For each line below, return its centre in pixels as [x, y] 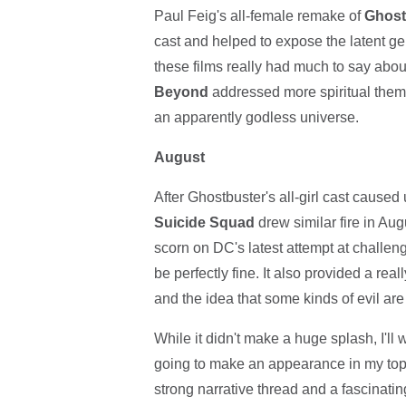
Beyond [181, 92]
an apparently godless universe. [256, 118]
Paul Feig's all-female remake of [259, 16]
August [179, 158]
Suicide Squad [204, 223]
